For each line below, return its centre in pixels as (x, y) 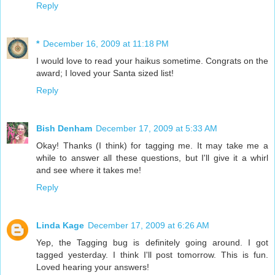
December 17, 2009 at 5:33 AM (157, 128)
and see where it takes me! (89, 170)
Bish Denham (64, 128)
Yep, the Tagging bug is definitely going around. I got (152, 242)
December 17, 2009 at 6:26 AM (149, 225)
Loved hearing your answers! (93, 267)
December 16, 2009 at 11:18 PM (106, 43)
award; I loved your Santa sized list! (105, 73)
